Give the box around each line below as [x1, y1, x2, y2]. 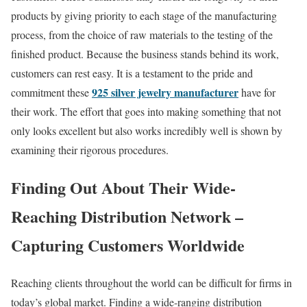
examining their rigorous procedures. [11, 143, 169, 158]
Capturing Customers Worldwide [11, 233, 245, 258]
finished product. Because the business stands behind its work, [11, 47, 279, 62]
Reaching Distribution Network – [11, 204, 243, 229]
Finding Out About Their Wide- [11, 175, 236, 200]
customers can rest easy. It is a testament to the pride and [11, 66, 253, 81]
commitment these [11, 85, 92, 100]
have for [238, 85, 275, 100]
